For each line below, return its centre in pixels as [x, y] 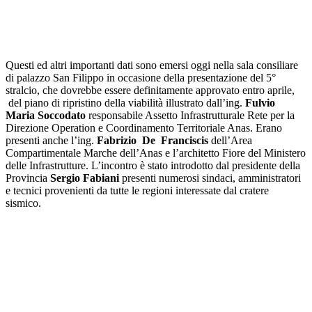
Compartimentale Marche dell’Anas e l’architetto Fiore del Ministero [156, 153]
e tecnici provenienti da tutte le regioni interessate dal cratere [137, 190]
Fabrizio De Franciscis [153, 140]
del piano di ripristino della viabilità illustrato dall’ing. [125, 102]
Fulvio [260, 102]
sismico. [23, 203]
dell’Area [230, 140]
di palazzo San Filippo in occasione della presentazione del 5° [141, 77]
